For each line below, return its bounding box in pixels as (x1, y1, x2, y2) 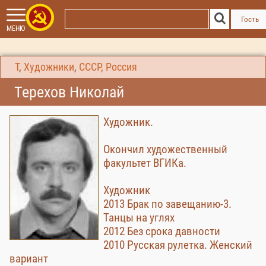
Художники (24, 61, 74, 73)
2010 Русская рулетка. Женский (103, 238, 252, 252)
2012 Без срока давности (103, 224, 220, 238)
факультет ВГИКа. (103, 156, 186, 170)
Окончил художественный (103, 142, 227, 156)
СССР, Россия (79, 61, 137, 73)
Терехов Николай (14, 83, 124, 101)
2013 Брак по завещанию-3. (103, 197, 232, 211)
